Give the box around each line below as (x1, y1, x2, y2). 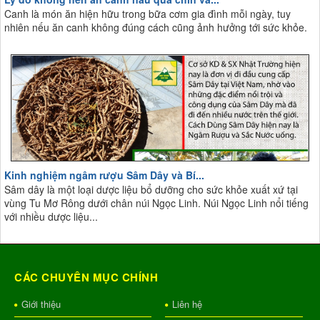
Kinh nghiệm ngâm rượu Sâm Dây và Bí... (4, 167, 204, 182)
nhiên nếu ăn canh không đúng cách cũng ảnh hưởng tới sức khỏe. (4, 20, 307, 35)
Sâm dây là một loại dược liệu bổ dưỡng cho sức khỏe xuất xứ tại (4, 181, 298, 196)
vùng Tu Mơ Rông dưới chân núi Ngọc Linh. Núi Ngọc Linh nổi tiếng (4, 195, 309, 210)
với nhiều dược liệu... (4, 209, 98, 224)
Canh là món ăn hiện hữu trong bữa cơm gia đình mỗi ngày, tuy (4, 6, 291, 21)
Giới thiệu (21, 296, 61, 311)
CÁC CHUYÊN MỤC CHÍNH (14, 269, 158, 285)
